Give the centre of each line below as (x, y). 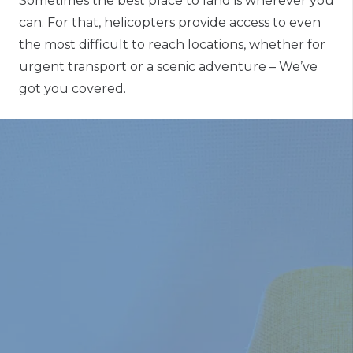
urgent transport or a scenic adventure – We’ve (168, 66)
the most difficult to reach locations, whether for (172, 44)
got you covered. (72, 88)
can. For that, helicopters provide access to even (170, 22)
